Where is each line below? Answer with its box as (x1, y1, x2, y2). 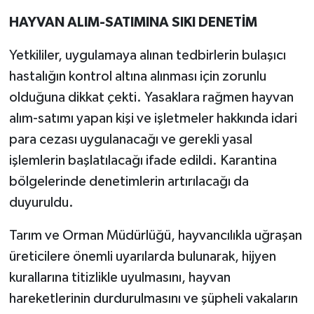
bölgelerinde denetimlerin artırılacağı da (8, 175, 249, 189)
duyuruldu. (8, 196, 74, 210)
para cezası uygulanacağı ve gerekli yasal (8, 132, 252, 147)
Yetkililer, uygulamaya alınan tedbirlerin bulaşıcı (8, 48, 286, 63)
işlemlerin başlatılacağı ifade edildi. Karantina (8, 153, 277, 168)
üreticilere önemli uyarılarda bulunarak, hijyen (8, 250, 276, 264)
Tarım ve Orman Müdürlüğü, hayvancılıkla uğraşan (8, 228, 302, 243)
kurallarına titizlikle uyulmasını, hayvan (8, 271, 231, 285)
